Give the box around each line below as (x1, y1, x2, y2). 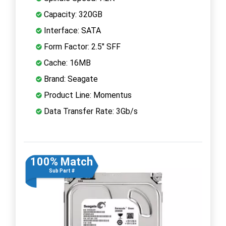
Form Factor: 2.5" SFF (42, 41, 121, 51)
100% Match (30, 155, 93, 168)
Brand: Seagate (42, 74, 98, 84)
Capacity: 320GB (42, 9, 102, 19)
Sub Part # (48, 167, 75, 174)
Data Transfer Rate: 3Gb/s (42, 106, 138, 116)
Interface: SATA (42, 25, 101, 35)
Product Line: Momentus (42, 90, 132, 100)
